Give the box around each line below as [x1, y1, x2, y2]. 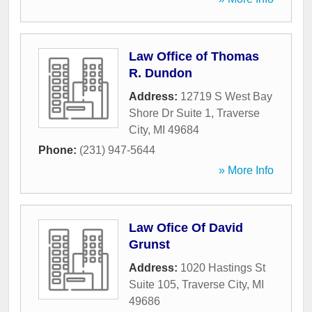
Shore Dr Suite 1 [129, 107, 211, 120]
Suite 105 [129, 279, 176, 291]
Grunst [129, 237, 170, 252]
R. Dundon [129, 66, 192, 81]
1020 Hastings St [180, 262, 265, 274]
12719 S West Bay [180, 91, 272, 103]
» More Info [219, 164, 274, 177]
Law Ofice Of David [129, 221, 243, 235]
